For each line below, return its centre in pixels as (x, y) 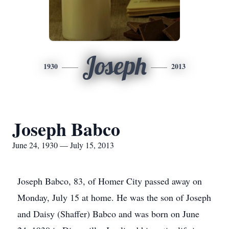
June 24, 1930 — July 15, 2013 (63, 145)
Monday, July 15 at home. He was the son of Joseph (114, 197)
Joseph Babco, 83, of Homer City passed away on (110, 181)
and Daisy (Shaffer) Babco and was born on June (108, 214)
